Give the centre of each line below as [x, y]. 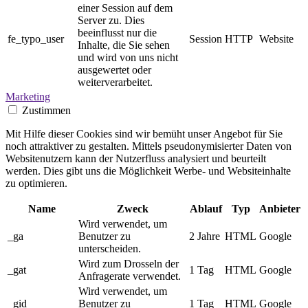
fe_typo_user [36, 39]
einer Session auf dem [125, 8]
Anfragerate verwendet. [130, 276]
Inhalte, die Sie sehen [124, 45]
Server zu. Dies [111, 21]
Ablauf [206, 209]
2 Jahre [205, 236]
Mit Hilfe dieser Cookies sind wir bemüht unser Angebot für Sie [144, 134]
